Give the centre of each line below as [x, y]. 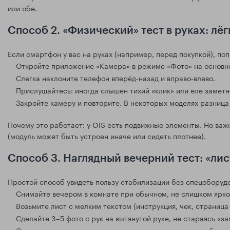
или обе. [22, 7]
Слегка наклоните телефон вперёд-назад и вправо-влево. [116, 77]
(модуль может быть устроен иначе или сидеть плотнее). [107, 135]
